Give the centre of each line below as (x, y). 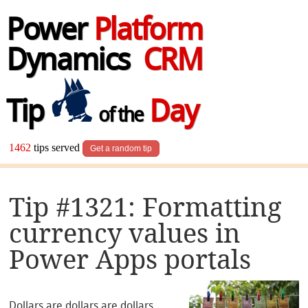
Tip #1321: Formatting (145, 207)
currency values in (125, 233)
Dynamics (74, 63)
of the (119, 117)
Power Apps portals (130, 259)
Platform (147, 32)
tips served (57, 148)
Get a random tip (121, 149)
